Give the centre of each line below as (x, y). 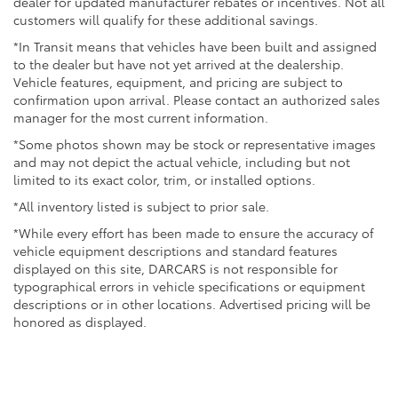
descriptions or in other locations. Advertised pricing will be (192, 303)
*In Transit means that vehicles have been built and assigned (195, 46)
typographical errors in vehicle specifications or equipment (189, 286)
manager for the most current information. (141, 117)
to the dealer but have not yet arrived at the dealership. (179, 64)
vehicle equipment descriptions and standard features (175, 250)
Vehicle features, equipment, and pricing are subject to (178, 81)
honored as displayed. (80, 321)
